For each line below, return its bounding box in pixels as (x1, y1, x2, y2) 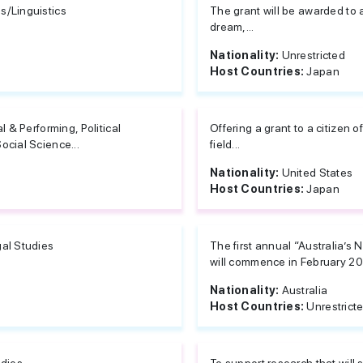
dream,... (210, 20, 254, 33)
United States (281, 166, 353, 179)
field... (210, 138, 241, 151)
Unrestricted (281, 49, 346, 62)
